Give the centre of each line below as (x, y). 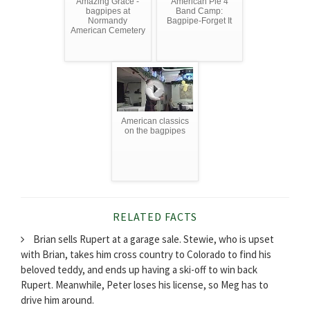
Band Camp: (200, 11)
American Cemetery (108, 30)
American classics (155, 121)
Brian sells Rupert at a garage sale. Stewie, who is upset (153, 239)
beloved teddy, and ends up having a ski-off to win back (139, 270)
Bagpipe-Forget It (200, 20)
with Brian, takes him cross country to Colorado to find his (146, 255)
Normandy (108, 20)
